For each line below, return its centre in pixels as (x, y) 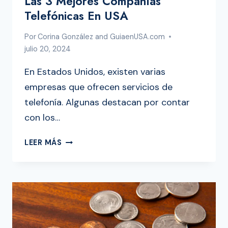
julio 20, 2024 (48, 49)
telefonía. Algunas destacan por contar (107, 103)
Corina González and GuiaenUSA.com (102, 37)
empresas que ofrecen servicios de (98, 87)
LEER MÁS (43, 143)
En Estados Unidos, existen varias (95, 72)
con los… (42, 118)
